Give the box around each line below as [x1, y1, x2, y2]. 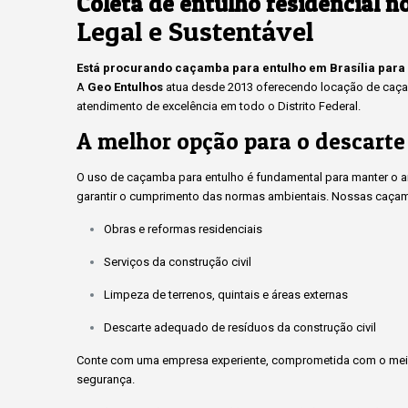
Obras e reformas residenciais [104, 222, 262, 236]
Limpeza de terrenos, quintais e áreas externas [104, 288, 348, 301]
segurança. [76, 372, 135, 386]
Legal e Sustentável [76, 15, 313, 47]
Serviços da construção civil [104, 255, 251, 269]
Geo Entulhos [87, 80, 163, 94]
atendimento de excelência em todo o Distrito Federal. [76, 99, 361, 113]
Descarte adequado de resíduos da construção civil [104, 321, 376, 334]
